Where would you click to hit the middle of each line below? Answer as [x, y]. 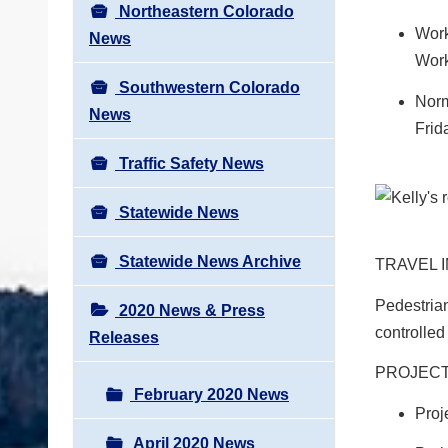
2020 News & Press [190, 310]
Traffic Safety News [189, 163]
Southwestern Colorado [207, 87]
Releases [124, 337]
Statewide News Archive [208, 261]
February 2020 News [209, 394]
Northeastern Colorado [204, 11]
